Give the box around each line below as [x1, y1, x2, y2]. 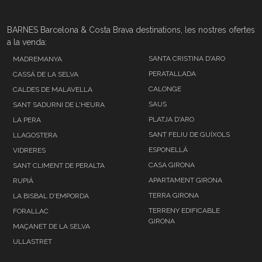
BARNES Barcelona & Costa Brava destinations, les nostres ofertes [7, 25, 255, 35]
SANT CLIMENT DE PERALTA [13, 161, 105, 170]
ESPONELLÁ [149, 145, 188, 154]
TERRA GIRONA [149, 191, 199, 199]
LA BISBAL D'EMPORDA [13, 191, 89, 200]
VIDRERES [13, 146, 46, 154]
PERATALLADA [149, 69, 196, 78]
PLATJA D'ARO [149, 115, 194, 123]
